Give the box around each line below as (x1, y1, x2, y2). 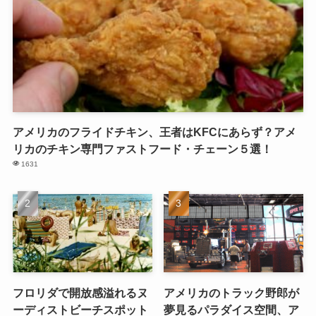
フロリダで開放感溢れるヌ (12, 286, 148, 299)
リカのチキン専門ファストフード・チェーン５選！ (12, 142, 272, 155)
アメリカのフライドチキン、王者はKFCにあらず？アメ (12, 125, 296, 138)
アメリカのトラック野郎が (164, 286, 300, 299)
